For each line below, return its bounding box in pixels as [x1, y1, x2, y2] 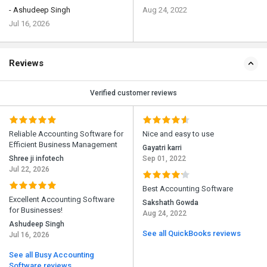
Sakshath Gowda [142, 198, 198, 207]
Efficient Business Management [9, 140, 117, 150]
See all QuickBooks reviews [142, 229, 241, 238]
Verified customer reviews [90, 89, 177, 98]
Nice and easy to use [142, 129, 214, 139]
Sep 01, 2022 [142, 154, 186, 163]
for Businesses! [9, 206, 63, 215]
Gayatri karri [142, 144, 182, 153]
